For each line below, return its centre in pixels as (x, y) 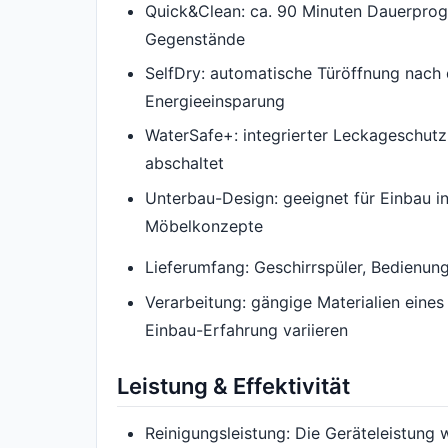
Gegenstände (195, 38)
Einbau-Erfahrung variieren (246, 329)
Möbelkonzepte (204, 225)
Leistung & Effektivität (233, 385)
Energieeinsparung (215, 101)
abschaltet (184, 163)
